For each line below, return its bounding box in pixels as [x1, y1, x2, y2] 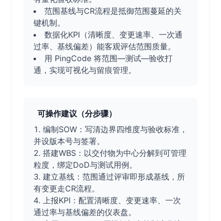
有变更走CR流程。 [34, 184, 100, 193]
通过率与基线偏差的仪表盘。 [34, 207, 136, 217]
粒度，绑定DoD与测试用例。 [34, 160, 137, 170]
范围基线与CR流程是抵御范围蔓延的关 [44, 6, 182, 16]
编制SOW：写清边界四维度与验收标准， [43, 124, 187, 134]
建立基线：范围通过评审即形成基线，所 [43, 172, 185, 182]
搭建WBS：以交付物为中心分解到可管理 [43, 148, 186, 158]
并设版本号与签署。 [34, 136, 105, 146]
